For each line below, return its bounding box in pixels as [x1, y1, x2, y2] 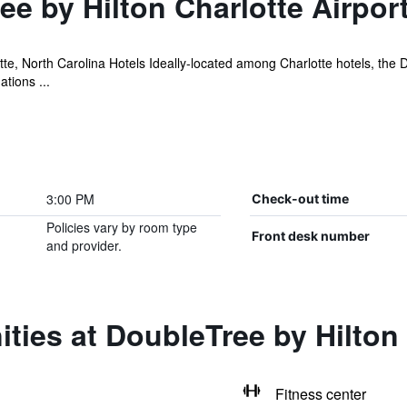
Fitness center [274, 383, 366, 404]
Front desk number [251, 228, 370, 243]
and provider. [45, 236, 122, 254]
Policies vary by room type [45, 218, 197, 236]
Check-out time [251, 191, 349, 206]
